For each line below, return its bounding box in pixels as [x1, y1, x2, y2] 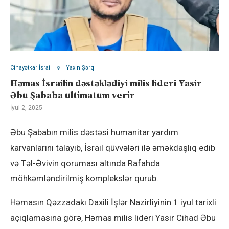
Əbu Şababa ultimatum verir [10, 89, 135, 102]
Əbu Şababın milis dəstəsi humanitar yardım [10, 127, 178, 138]
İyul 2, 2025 [10, 104, 42, 112]
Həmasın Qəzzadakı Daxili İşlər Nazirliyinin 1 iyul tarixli [10, 197, 216, 208]
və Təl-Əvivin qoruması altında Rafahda [10, 158, 160, 169]
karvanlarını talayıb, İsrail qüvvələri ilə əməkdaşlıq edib [10, 143, 215, 153]
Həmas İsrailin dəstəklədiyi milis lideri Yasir [10, 78, 202, 90]
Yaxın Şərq [66, 64, 94, 72]
